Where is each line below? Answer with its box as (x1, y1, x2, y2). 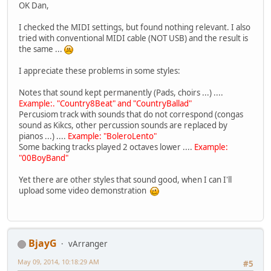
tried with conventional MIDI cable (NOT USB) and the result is (19, 32, 248, 44)
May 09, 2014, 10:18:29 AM (18, 257, 99, 267)
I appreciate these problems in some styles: (19, 65, 180, 76)
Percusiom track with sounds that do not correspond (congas (19, 108, 243, 120)
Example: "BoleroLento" (68, 130, 157, 142)
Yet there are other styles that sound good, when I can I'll (19, 174, 232, 185)
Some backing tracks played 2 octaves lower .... (19, 141, 194, 152)
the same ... (19, 43, 64, 54)
